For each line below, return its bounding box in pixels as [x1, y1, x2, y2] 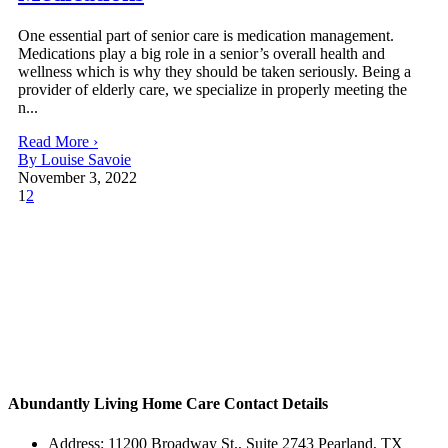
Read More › [18, 133, 98, 151]
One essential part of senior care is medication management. [18, 27, 394, 45]
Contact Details [224, 395, 328, 413]
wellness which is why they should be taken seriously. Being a [18, 63, 411, 81]
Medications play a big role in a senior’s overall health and [18, 45, 385, 63]
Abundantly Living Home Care [8, 395, 224, 413]
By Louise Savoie [18, 151, 131, 169]
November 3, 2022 [18, 169, 137, 187]
